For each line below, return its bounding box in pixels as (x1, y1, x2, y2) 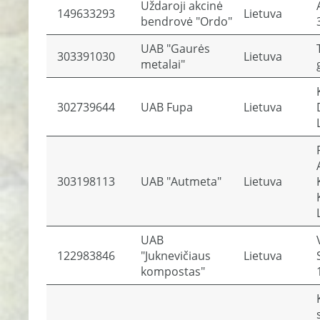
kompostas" (141, 264, 205, 279)
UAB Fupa (141, 99, 193, 115)
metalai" (141, 56, 185, 72)
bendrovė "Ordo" (141, 14, 232, 29)
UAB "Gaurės (141, 41, 210, 56)
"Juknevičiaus (141, 248, 211, 264)
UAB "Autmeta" (141, 174, 221, 189)
